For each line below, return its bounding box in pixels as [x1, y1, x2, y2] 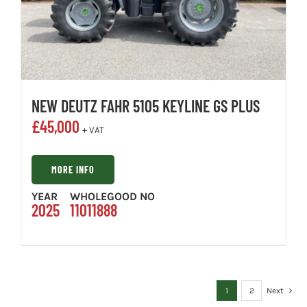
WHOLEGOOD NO [70, 190, 155, 204]
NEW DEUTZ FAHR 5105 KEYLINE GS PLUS [32, 96, 260, 116]
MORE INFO [51, 164, 95, 176]
